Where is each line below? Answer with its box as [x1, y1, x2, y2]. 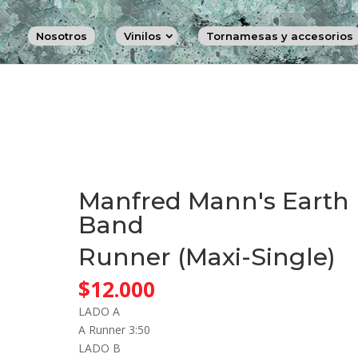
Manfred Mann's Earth [78, 186, 350, 216]
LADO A [78, 304, 121, 319]
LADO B [78, 340, 121, 356]
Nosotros [35, 30, 87, 42]
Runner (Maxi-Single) [78, 242, 336, 272]
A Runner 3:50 [78, 322, 151, 337]
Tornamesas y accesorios [205, 30, 353, 42]
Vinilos [123, 30, 161, 42]
